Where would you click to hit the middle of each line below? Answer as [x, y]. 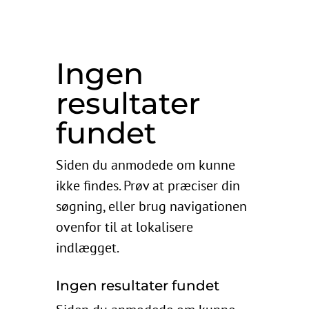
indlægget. [87, 247]
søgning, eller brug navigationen [151, 206]
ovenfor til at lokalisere [124, 227]
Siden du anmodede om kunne [145, 165]
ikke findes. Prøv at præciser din [148, 185]
